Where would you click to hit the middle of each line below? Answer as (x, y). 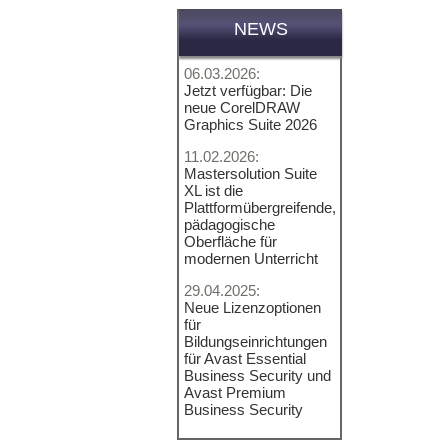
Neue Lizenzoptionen (252, 307)
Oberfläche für (230, 241)
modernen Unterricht (251, 258)
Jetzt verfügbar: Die (248, 90)
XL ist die (213, 190)
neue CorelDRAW (242, 107)
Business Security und (257, 375)
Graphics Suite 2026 (250, 124)
